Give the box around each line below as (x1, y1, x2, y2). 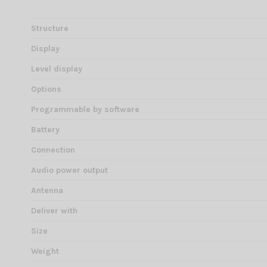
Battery (31, 125, 60, 135)
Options (31, 84, 61, 95)
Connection (31, 145, 75, 156)
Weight (31, 246, 59, 257)
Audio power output (31, 165, 108, 176)
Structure (31, 23, 69, 34)
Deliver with (31, 206, 77, 216)
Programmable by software (31, 104, 139, 115)
